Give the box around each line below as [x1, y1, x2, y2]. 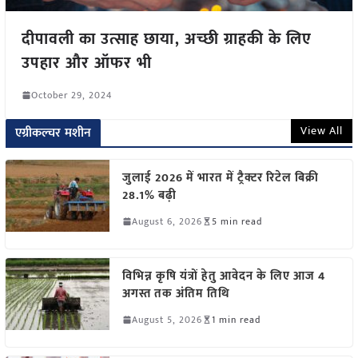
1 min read [211, 311, 261, 328]
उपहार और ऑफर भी [21, 49, 152, 77]
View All [300, 121, 344, 140]
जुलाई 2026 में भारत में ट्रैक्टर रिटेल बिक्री [121, 167, 319, 188]
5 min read [211, 213, 262, 229]
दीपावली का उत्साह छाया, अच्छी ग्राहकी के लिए [21, 25, 312, 53]
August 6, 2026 [131, 213, 202, 229]
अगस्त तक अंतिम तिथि [121, 283, 230, 304]
